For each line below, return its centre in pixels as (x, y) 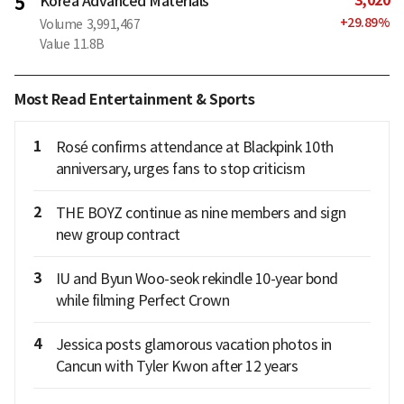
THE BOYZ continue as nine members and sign (201, 212)
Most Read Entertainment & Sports (134, 99)
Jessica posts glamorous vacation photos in (193, 344)
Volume (61, 24)
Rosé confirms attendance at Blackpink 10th (194, 147)
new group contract (118, 234)
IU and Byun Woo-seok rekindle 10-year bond (197, 278)
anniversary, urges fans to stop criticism (180, 168)
